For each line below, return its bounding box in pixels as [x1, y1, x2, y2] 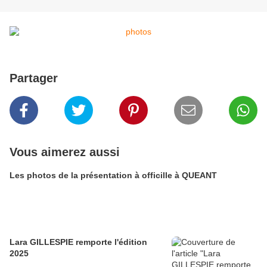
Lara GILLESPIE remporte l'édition [10, 237, 147, 247]
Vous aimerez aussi [10, 145, 120, 159]
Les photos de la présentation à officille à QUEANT [10, 170, 217, 181]
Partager [10, 72, 58, 85]
